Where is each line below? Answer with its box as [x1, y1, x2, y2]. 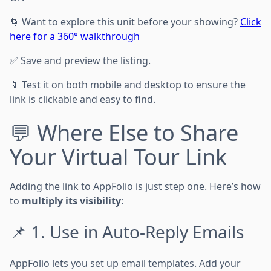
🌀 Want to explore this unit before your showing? [10, 15, 240, 28]
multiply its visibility [22, 194, 121, 207]
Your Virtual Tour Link [10, 142, 227, 172]
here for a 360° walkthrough [10, 30, 140, 43]
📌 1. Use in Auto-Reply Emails [10, 220, 244, 243]
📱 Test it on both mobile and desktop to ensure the [10, 78, 246, 91]
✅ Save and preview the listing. [10, 54, 151, 67]
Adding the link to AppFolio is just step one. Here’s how [10, 180, 261, 193]
